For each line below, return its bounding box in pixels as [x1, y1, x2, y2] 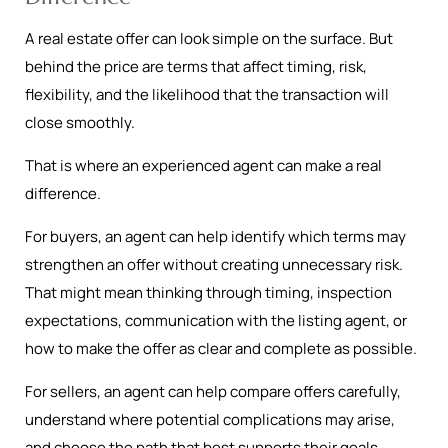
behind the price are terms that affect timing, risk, [25, 56, 367, 77]
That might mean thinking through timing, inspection [25, 282, 392, 303]
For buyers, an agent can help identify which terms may [25, 226, 406, 247]
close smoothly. [25, 112, 135, 133]
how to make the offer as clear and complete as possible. [25, 338, 417, 359]
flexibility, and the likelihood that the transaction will [25, 84, 389, 105]
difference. [25, 183, 101, 204]
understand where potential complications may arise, [25, 409, 395, 430]
